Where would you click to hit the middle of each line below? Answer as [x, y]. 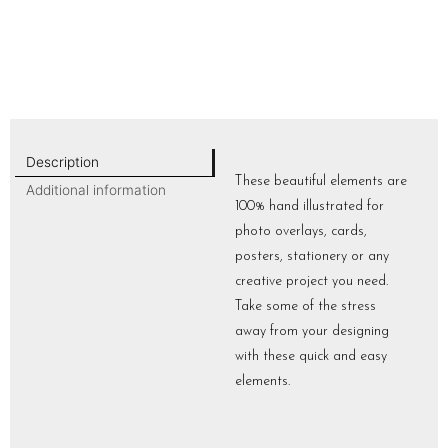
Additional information [95, 189]
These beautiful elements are [321, 182]
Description [62, 162]
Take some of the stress [305, 307]
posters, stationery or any [312, 257]
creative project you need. [311, 282]
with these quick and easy [311, 357]
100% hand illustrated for [309, 207]
